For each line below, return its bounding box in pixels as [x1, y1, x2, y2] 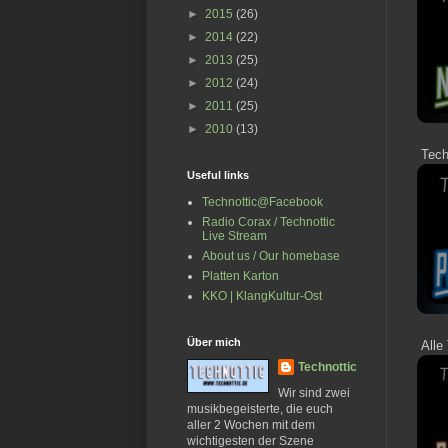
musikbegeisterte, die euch [187, 402, 333, 417]
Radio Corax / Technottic [202, 215, 335, 230]
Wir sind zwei [278, 386, 350, 401]
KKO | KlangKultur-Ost [202, 289, 322, 304]
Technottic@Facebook [202, 195, 323, 210]
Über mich [187, 336, 241, 349]
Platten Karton [202, 269, 279, 284]
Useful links [187, 169, 249, 182]
